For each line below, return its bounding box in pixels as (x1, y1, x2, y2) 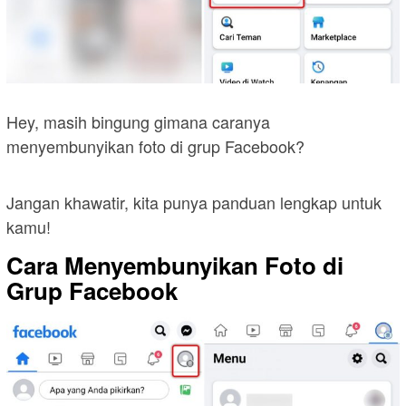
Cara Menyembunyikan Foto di (6, 248, 343, 283)
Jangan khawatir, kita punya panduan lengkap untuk (6, 190, 382, 215)
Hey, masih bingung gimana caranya (6, 110, 270, 134)
